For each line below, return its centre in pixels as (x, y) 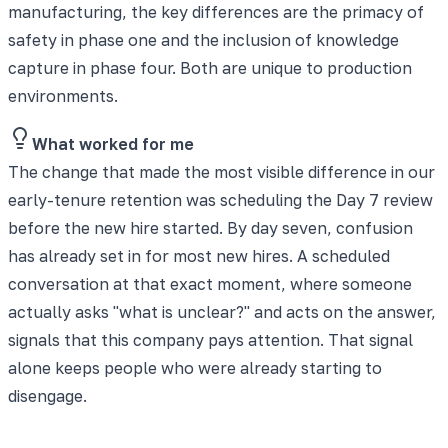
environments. (63, 95)
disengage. (47, 395)
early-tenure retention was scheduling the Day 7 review (220, 199)
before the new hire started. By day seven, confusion (210, 227)
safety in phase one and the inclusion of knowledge (203, 39)
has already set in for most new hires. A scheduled (199, 255)
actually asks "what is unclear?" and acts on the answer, (222, 311)
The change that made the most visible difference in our (221, 171)
